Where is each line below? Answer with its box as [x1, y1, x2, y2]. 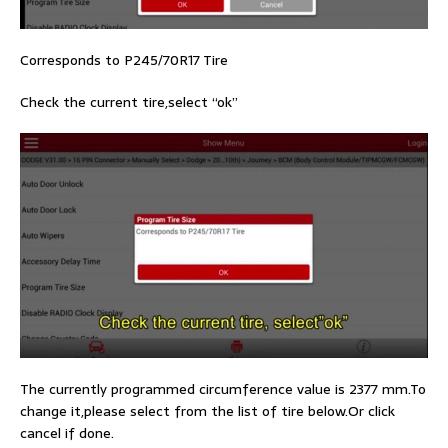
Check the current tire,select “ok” [20, 90, 238, 113]
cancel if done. [20, 421, 114, 444]
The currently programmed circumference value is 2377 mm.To [20, 377, 426, 400]
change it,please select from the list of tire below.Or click [20, 399, 395, 422]
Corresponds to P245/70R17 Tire [20, 48, 228, 71]
